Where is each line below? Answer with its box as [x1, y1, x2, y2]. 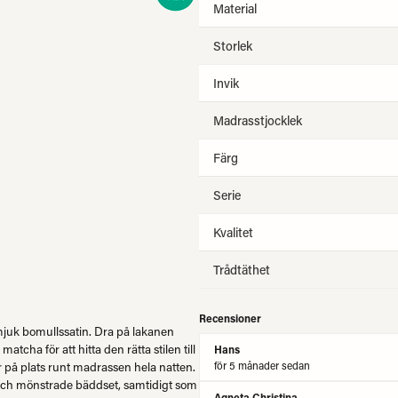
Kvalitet [213, 224, 253, 241]
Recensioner [199, 311, 261, 325]
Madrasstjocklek [213, 112, 302, 129]
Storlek [213, 37, 252, 54]
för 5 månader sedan [214, 358, 310, 372]
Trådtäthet [213, 261, 270, 278]
